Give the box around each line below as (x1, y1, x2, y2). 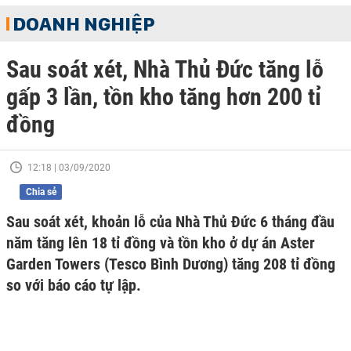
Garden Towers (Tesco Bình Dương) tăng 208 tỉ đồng (6, 255, 335, 273)
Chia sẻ (25, 186, 56, 197)
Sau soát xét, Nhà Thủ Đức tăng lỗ (6, 56, 324, 83)
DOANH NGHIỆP (13, 12, 155, 35)
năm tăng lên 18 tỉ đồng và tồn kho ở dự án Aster (6, 233, 315, 252)
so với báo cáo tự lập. (6, 276, 141, 295)
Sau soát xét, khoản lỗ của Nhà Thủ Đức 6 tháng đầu (6, 212, 335, 231)
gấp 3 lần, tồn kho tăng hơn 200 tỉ (6, 83, 321, 110)
